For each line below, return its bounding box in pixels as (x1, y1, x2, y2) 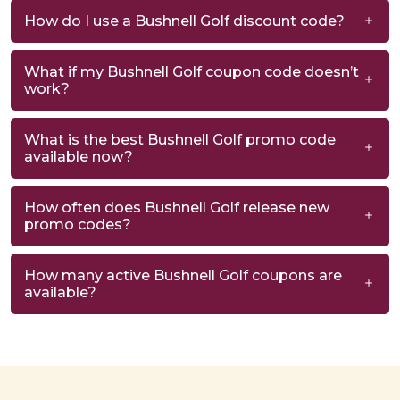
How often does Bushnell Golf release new (24, 198, 329, 216)
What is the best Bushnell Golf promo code (24, 130, 336, 148)
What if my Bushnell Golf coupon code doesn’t (24, 62, 359, 80)
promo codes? (24, 215, 131, 233)
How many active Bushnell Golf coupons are (24, 266, 342, 284)
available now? (24, 147, 133, 165)
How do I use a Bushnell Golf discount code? (24, 12, 345, 29)
